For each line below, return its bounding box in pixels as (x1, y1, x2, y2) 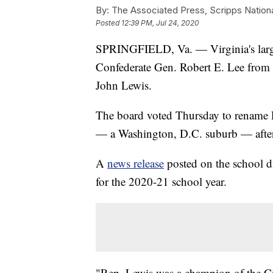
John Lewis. (96, 77, 152, 93)
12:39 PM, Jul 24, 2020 (121, 18, 199, 28)
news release (107, 155, 164, 171)
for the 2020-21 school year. (96, 174, 227, 190)
